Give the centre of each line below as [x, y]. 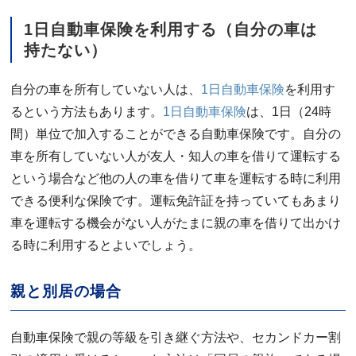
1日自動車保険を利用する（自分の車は [171, 29]
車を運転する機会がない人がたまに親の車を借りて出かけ [176, 223]
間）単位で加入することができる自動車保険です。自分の [176, 134]
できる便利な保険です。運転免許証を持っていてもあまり [176, 201]
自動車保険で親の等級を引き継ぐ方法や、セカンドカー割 [176, 337]
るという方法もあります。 [87, 112]
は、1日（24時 [289, 112]
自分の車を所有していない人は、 [106, 89]
